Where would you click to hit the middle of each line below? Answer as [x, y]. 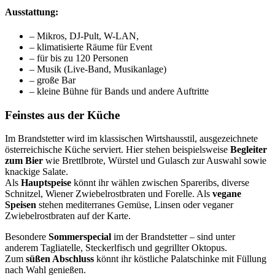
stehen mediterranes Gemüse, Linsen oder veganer [135, 205]
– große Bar [52, 80]
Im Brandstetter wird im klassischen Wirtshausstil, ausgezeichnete [131, 139]
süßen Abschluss [60, 259]
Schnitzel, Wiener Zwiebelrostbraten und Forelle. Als [109, 194]
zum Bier [24, 161]
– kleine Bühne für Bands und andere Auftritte [119, 91]
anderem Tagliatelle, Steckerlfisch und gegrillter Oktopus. [116, 248]
